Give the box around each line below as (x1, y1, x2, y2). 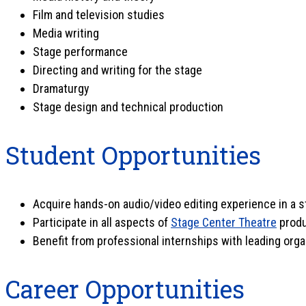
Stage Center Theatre (171, 215, 277, 229)
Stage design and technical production (33, 100, 223, 114)
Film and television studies (33, 8, 165, 22)
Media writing (33, 26, 99, 40)
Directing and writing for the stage (33, 63, 202, 77)
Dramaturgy (33, 81, 89, 96)
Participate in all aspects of (33, 215, 171, 229)
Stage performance (33, 44, 128, 59)
